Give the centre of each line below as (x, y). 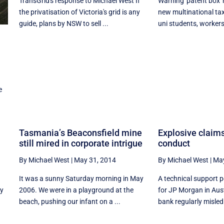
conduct (174, 143)
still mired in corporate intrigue (80, 143)
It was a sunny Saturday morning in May (81, 179)
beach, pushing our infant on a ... (69, 202)
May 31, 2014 (95, 160)
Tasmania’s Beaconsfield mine (80, 133)
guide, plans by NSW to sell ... (63, 23)
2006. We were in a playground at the (76, 190)
